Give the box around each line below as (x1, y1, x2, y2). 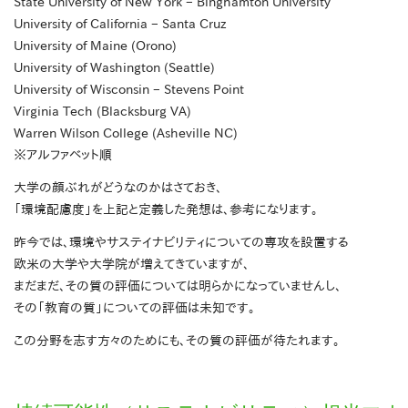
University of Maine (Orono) (14, 39, 177, 53)
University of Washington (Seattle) (14, 61, 215, 75)
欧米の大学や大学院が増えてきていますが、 (14, 258, 250, 271)
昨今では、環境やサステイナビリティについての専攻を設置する (14, 236, 349, 250)
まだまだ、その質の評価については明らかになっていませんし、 (14, 280, 342, 293)
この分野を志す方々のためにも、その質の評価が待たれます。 (14, 334, 340, 348)
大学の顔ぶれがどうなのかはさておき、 (14, 181, 222, 195)
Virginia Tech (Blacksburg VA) (14, 105, 191, 118)
